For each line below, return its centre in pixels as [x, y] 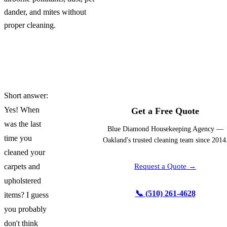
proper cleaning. [30, 25]
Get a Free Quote [165, 111]
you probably [25, 209]
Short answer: [26, 96]
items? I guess [26, 195]
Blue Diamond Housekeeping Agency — [165, 129]
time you [18, 138]
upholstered [23, 181]
